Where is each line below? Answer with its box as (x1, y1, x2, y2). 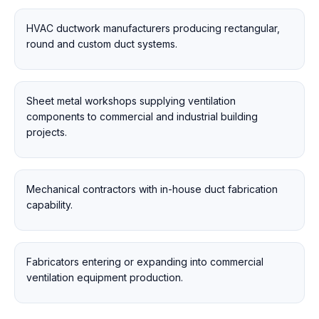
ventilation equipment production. (26, 271, 183, 283)
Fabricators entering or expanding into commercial (26, 256, 263, 268)
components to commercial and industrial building (26, 110, 258, 122)
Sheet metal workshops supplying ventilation (26, 95, 236, 107)
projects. (26, 126, 67, 138)
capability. (26, 199, 73, 211)
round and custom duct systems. (26, 38, 177, 50)
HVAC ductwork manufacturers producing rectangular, (26, 22, 280, 34)
